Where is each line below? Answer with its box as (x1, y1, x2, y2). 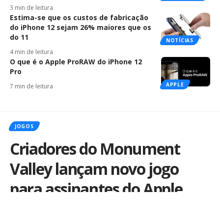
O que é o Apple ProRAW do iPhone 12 (10, 56, 142, 66)
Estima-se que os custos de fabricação (10, 12, 148, 22)
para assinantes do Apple (10, 178, 183, 199)
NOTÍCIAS (166, 36, 193, 44)
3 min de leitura (10, 3, 53, 12)
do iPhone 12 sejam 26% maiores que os (10, 22, 151, 32)
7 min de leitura (10, 82, 53, 90)
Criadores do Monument (10, 137, 180, 159)
